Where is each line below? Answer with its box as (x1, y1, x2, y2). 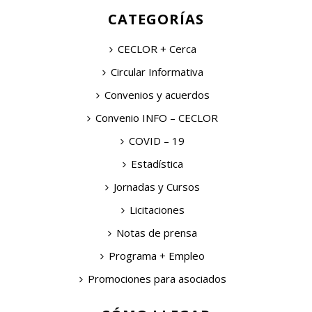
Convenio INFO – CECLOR (95, 110, 218, 125)
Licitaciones (129, 202, 185, 217)
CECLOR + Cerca (117, 41, 196, 56)
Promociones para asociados (87, 271, 226, 286)
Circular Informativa (110, 64, 203, 79)
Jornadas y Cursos (114, 179, 200, 194)
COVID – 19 (129, 133, 185, 148)
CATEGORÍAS (108, 9, 204, 29)
